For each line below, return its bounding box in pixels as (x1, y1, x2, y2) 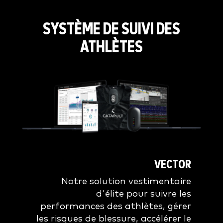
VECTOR (154, 158, 191, 171)
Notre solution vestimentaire (61, 176, 191, 186)
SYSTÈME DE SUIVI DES (43, 21, 180, 38)
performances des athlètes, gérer (40, 201, 191, 211)
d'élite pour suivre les (96, 189, 191, 199)
